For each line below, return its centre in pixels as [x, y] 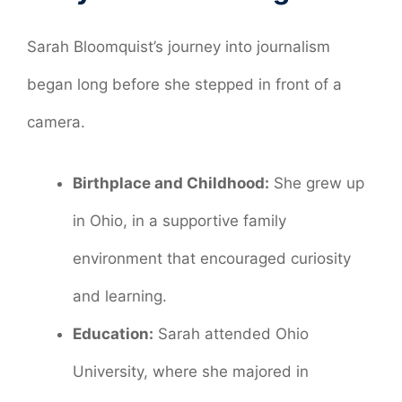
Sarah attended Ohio [231, 333]
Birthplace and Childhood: [171, 183]
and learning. [120, 296]
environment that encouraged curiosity [212, 258]
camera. [56, 122]
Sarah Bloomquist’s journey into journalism [179, 47]
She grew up [317, 183]
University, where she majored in [191, 371]
